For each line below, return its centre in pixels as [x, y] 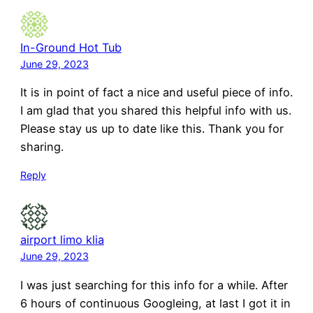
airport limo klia [62, 240]
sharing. [42, 147]
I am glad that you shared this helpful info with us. [155, 111]
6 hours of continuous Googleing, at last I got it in [155, 303]
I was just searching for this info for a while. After [154, 285]
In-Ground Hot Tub [71, 47]
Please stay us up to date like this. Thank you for [152, 129]
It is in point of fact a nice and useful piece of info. [156, 93]
